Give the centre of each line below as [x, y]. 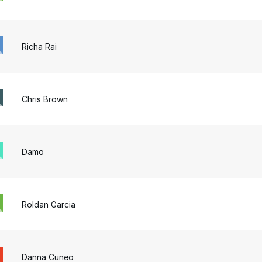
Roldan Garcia [49, 204]
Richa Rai [39, 46]
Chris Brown [45, 99]
